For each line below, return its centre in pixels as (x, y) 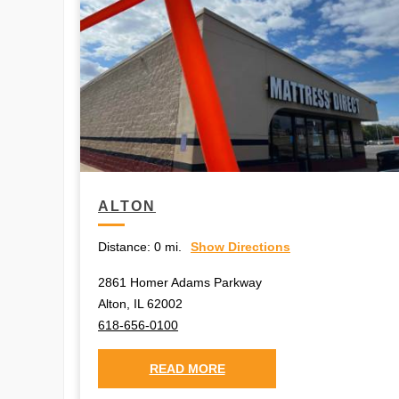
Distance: (125, 246)
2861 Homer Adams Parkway (180, 282)
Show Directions (241, 246)
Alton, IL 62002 (141, 303)
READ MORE (187, 368)
